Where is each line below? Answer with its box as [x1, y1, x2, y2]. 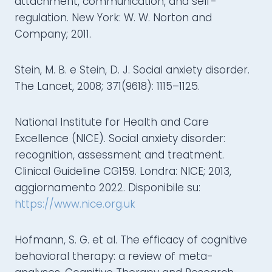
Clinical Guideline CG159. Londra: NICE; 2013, [15, 164, 231, 179]
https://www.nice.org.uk [15, 197, 135, 212]
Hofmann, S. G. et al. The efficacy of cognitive [15, 233, 247, 248]
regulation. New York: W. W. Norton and [15, 10, 212, 25]
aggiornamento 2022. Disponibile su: [15, 180, 200, 195]
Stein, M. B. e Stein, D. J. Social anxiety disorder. [15, 63, 250, 78]
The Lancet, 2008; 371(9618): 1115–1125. [15, 79, 200, 94]
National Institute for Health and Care [15, 115, 209, 130]
